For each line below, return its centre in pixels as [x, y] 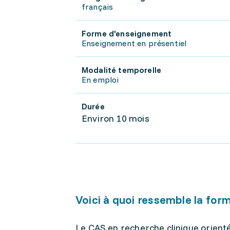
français [98, 7]
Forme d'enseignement [127, 33]
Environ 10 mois [116, 118]
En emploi [100, 80]
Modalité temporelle [122, 70]
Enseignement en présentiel [134, 43]
